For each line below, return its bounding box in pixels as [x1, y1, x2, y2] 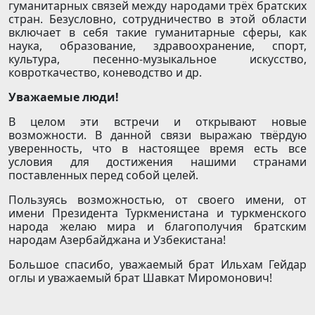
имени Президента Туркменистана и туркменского [8, 205, 307, 221]
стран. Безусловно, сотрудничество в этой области [8, 11, 307, 27]
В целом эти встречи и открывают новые [8, 114, 307, 130]
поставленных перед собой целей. [8, 167, 198, 184]
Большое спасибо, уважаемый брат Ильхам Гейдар [8, 257, 307, 273]
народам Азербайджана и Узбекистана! [8, 232, 226, 248]
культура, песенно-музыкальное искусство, [8, 51, 307, 67]
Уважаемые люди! [8, 89, 119, 105]
